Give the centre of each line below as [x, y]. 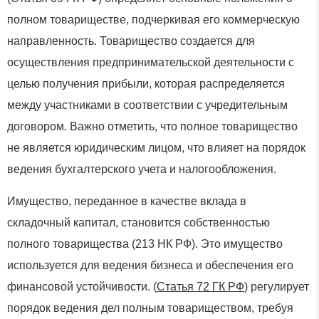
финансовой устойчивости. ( [82, 286]
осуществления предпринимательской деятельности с [151, 63]
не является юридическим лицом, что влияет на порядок [156, 148]
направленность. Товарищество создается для [131, 41]
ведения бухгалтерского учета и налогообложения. [142, 169]
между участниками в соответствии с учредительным [147, 105]
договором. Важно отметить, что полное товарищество [152, 127]
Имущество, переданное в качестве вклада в [127, 201]
